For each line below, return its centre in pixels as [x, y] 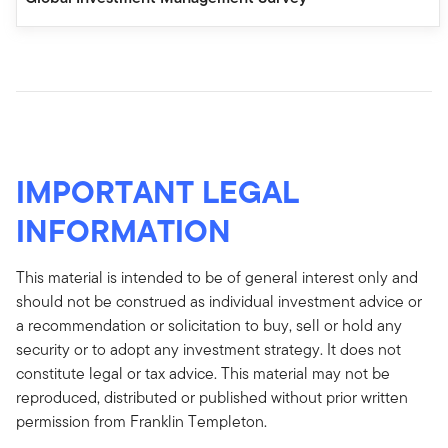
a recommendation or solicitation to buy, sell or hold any [209, 326]
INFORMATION [123, 231]
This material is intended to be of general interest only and [217, 278]
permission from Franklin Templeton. [141, 422]
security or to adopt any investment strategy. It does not [208, 350]
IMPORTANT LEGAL [157, 192]
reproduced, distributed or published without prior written [212, 398]
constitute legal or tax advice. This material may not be [203, 374]
